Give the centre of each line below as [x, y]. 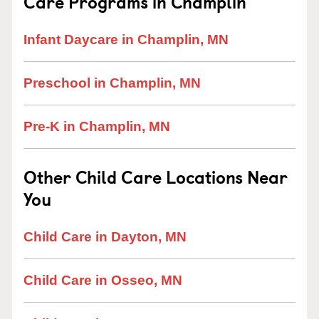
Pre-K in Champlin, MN [97, 126]
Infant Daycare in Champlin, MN [126, 40]
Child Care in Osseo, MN [103, 280]
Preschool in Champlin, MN [112, 83]
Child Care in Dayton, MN [105, 237]
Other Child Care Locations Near [156, 177]
